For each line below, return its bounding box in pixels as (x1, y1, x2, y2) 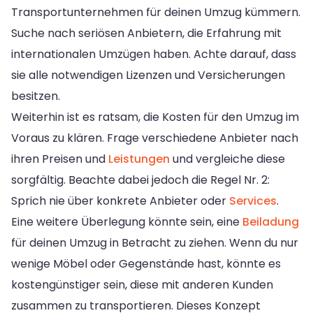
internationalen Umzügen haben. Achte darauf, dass (11, 46, 296, 63)
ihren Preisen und (11, 151, 108, 168)
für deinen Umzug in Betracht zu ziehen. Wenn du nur (11, 235, 298, 252)
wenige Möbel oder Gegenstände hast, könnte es (11, 256, 281, 272)
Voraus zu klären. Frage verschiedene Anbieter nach (11, 130, 298, 147)
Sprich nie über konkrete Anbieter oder (11, 193, 229, 210)
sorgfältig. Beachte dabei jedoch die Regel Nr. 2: (11, 172, 270, 189)
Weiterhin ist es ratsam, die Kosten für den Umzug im (11, 109, 299, 126)
